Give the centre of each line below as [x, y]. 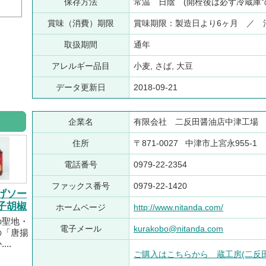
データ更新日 [81, 88]
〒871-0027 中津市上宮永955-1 [195, 143]
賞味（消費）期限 [81, 23]
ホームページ [81, 208]
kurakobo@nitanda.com [178, 229]
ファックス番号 [81, 186]
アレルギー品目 [81, 66]
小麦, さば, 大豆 [166, 66]
